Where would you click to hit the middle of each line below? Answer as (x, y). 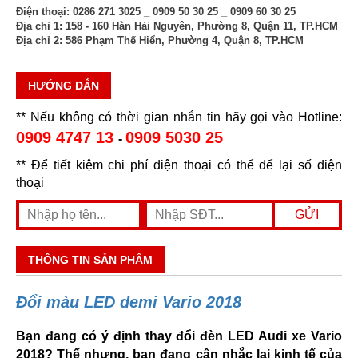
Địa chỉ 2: (39, 40)
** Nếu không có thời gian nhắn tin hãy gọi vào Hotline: (179, 117)
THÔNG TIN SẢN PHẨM (90, 260)
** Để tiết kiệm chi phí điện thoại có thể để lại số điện (179, 165)
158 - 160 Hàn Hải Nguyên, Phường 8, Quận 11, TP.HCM (200, 26)
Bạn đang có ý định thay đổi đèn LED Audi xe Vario (179, 336)
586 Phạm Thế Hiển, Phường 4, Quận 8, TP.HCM (183, 40)
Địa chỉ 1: (39, 26)
